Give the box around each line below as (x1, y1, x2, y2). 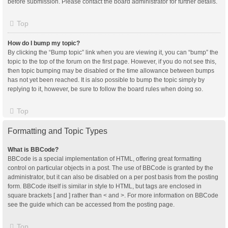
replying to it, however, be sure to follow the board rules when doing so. (8, 85, 203, 93)
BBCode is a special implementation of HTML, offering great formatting (8, 155, 202, 162)
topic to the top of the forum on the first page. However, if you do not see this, (8, 58, 216, 65)
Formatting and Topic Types (8, 126, 107, 135)
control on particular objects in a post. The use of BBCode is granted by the (8, 164, 213, 172)
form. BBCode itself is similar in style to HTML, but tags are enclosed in (8, 182, 202, 190)
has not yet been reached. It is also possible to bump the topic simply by (8, 76, 205, 83)
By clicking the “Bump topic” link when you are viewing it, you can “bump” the (8, 48, 218, 56)
